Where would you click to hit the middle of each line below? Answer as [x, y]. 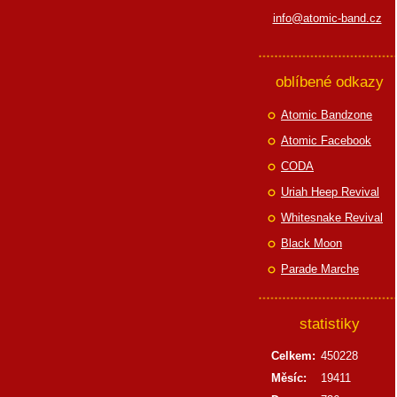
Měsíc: [289, 378]
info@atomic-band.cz [327, 18]
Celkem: [293, 356]
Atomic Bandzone [327, 115]
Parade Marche [320, 269]
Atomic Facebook [326, 140]
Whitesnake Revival [332, 218]
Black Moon [311, 243]
